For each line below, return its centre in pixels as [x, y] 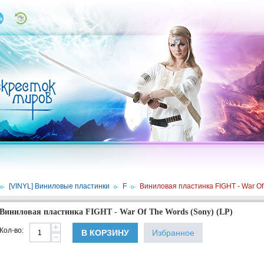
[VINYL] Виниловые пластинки [59, 186]
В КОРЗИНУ [105, 233]
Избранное [173, 233]
